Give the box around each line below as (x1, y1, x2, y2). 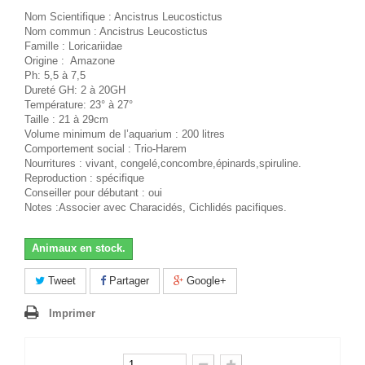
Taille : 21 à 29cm (24, 113, 108, 125)
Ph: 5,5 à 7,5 (24, 69, 86, 81)
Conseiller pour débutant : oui (24, 187, 162, 199)
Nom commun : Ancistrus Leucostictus (24, 25, 208, 37)
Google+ (183, 275, 226, 287)
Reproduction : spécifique (24, 172, 144, 184)
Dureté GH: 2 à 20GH (24, 84, 125, 96)
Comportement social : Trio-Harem (24, 143, 187, 155)
